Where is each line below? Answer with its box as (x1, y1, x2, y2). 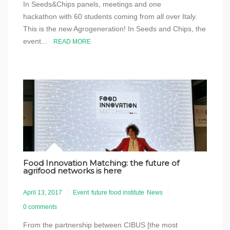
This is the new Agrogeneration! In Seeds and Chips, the (23, 25, 206, 33)
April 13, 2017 (23, 189, 62, 196)
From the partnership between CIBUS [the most (23, 221, 178, 229)
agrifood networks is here (23, 166, 122, 176)
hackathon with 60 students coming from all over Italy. (23, 12, 197, 21)
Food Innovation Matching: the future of (23, 158, 179, 168)
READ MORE (53, 38, 91, 45)
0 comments (23, 203, 57, 210)
